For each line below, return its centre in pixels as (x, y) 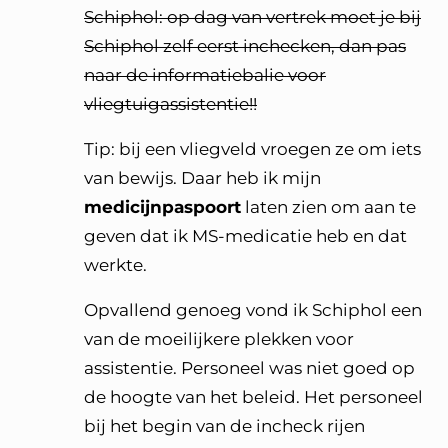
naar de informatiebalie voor (205, 75)
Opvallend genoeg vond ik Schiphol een (253, 310)
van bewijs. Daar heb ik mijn (202, 178)
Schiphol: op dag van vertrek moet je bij (252, 17)
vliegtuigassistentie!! (170, 104)
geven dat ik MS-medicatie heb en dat (245, 236)
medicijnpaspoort (162, 207)
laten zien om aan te (328, 207)
